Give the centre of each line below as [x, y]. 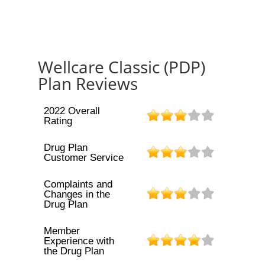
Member [62, 231]
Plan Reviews [88, 83]
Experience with [79, 241]
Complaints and [78, 184]
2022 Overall [72, 111]
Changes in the [77, 194]
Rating [58, 121]
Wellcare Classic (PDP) [122, 67]
